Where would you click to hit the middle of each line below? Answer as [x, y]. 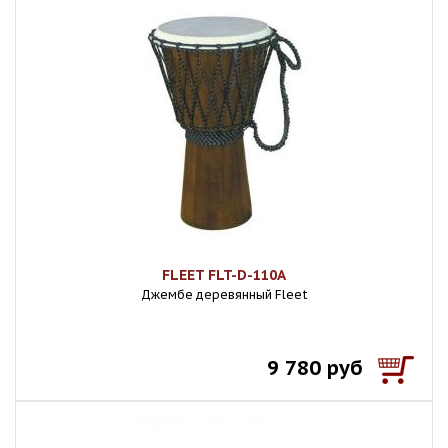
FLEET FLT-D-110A [224, 275]
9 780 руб [315, 368]
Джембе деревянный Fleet [224, 294]
